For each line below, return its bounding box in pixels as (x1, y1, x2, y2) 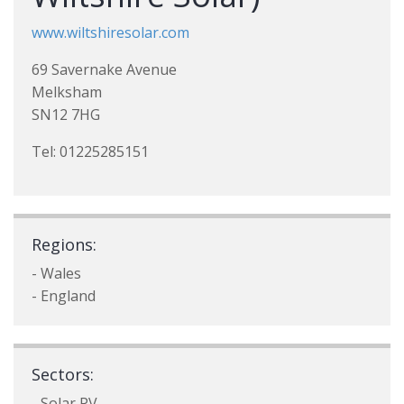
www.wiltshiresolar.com (32, 23, 189, 42)
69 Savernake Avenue (32, 60, 177, 79)
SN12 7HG (32, 105, 100, 124)
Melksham (32, 82, 102, 102)
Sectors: (32, 363, 94, 385)
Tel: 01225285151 (32, 142, 149, 161)
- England (32, 286, 96, 306)
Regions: (32, 234, 96, 255)
